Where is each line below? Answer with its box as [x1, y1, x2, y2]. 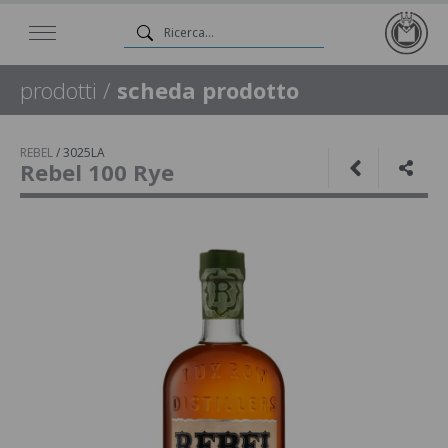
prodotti [20, 75, 97, 105]
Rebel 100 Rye [20, 157, 174, 187]
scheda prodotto [117, 75, 299, 105]
